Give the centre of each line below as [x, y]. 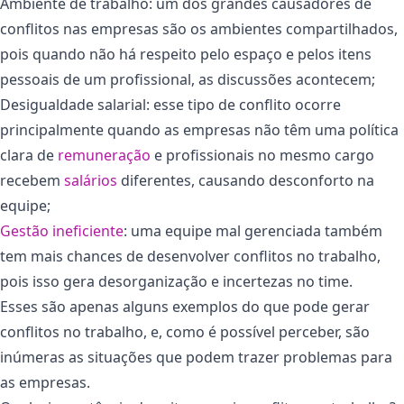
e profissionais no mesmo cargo [262, 155]
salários [91, 180]
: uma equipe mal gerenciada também [253, 230]
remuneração [104, 155]
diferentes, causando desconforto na [246, 180]
